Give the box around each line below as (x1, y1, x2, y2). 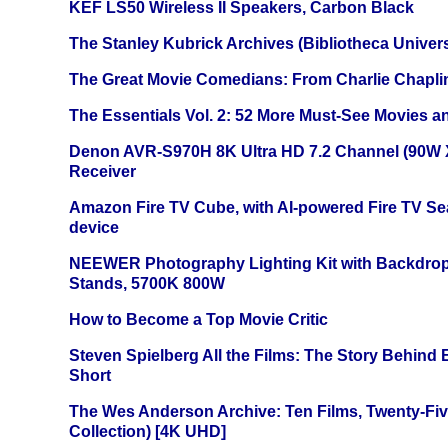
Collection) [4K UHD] (69, 423, 226, 441)
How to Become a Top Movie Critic (69, 311, 328, 329)
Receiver (69, 163, 136, 181)
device (69, 219, 119, 237)
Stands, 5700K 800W (69, 275, 225, 293)
